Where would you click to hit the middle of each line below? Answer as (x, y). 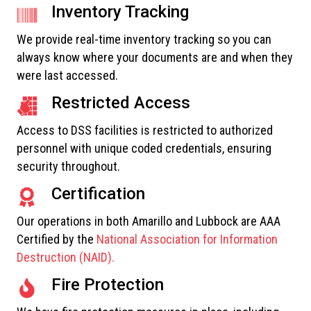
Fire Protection (108, 284)
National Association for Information (187, 239)
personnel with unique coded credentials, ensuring (144, 148)
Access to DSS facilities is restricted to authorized (145, 130)
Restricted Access (121, 102)
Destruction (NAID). (66, 257)
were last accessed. (67, 75)
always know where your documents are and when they (155, 57)
